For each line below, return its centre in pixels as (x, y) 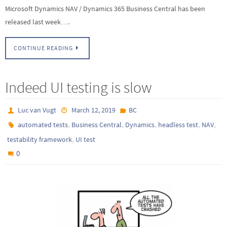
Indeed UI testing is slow (79, 87)
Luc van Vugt (37, 110)
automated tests (43, 125)
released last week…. (37, 22)
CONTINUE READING (43, 48)
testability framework (40, 140)
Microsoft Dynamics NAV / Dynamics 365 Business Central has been (105, 8)
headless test (178, 125)
